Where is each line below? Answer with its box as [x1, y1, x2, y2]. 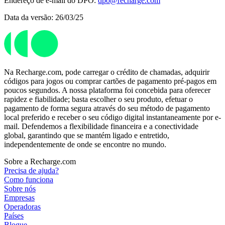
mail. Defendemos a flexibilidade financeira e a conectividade [4, 122, 198, 131]
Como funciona [4, 175, 53, 184]
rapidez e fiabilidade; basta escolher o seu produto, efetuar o [4, 95, 193, 104]
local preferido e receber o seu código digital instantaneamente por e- [4, 113, 221, 122]
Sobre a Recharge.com [4, 157, 76, 166]
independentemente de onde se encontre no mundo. [4, 140, 166, 149]
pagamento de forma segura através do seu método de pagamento [4, 104, 210, 113]
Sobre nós [4, 184, 36, 193]
